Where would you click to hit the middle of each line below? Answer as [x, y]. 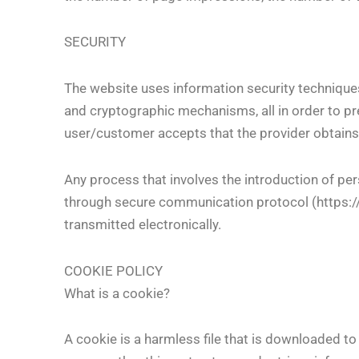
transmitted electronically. [143, 224]
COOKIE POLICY [113, 270]
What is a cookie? [117, 293]
